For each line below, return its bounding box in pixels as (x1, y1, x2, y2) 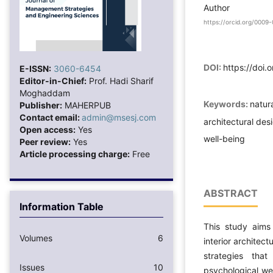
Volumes (19, 232, 52, 243)
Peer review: (19, 136, 71, 147)
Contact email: (19, 112, 82, 122)
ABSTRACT (204, 187, 258, 200)
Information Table (19, 200, 104, 213)
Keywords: (204, 99, 250, 110)
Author (204, 2, 230, 13)
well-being (204, 133, 245, 144)
